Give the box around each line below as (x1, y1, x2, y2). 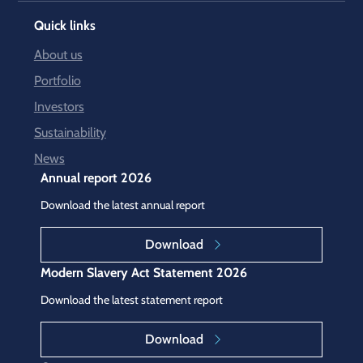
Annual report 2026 (40, 169, 152, 186)
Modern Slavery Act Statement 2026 (40, 264, 247, 281)
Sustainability (33, 123, 106, 140)
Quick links (33, 16, 96, 33)
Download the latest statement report (40, 293, 223, 308)
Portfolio (33, 71, 81, 88)
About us (33, 45, 83, 62)
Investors (33, 97, 84, 114)
